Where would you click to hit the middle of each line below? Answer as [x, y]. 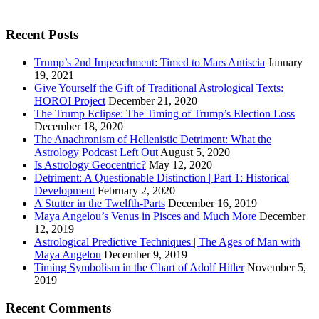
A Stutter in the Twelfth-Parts [100, 203]
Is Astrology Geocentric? [90, 164]
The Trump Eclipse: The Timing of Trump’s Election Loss [164, 113]
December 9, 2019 [146, 254]
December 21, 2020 [153, 100]
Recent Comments [58, 308]
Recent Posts [42, 35]
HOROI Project [70, 100]
